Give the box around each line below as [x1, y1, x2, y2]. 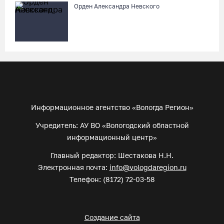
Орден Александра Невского [74, 2, 159, 10]
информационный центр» [67, 133, 157, 141]
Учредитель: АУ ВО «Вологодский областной [35, 121, 189, 129]
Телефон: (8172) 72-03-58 [69, 175, 155, 183]
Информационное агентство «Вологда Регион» [30, 103, 193, 111]
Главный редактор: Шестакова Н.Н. [50, 151, 173, 159]
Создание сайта [84, 213, 140, 221]
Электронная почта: [37, 163, 109, 171]
